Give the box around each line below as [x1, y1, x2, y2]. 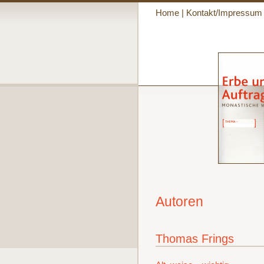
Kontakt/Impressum [186, 8, 262, 18]
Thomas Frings [155, 231, 234, 245]
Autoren [155, 194, 203, 210]
